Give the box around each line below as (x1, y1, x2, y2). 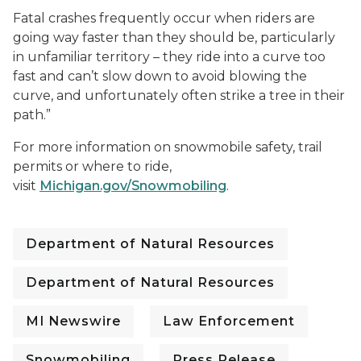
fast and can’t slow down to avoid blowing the (13, 68, 307, 84)
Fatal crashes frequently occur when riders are (13, 10, 315, 26)
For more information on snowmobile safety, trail (13, 139, 322, 155)
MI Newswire (26, 313, 121, 329)
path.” (13, 107, 51, 122)
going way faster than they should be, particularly (13, 30, 335, 45)
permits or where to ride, (13, 159, 172, 174)
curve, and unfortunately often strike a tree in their (13, 88, 345, 103)
